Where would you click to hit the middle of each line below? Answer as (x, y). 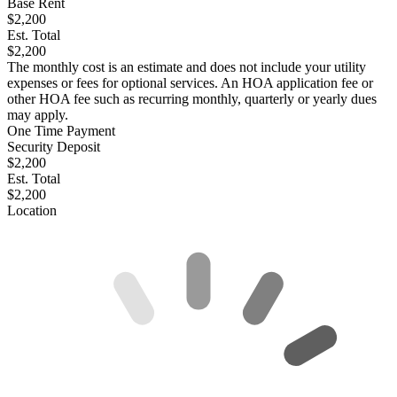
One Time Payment (61, 131)
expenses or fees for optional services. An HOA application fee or (190, 83)
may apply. (38, 115)
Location (32, 211)
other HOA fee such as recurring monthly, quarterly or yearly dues (192, 99)
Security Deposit (54, 147)
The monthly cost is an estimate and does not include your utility (187, 67)
